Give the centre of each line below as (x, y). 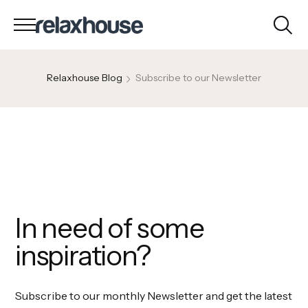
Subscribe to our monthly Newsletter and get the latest (154, 296)
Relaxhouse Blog (85, 78)
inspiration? (83, 255)
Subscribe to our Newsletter (198, 78)
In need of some (110, 228)
